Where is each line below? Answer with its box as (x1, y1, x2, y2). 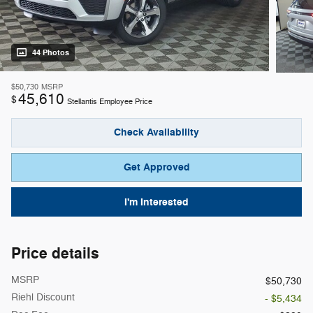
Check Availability (114, 126, 199, 140)
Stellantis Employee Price (67, 97, 152, 107)
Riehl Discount (11, 291, 75, 303)
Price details (11, 243, 99, 263)
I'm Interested (124, 195, 189, 209)
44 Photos (32, 48, 69, 58)
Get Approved (123, 161, 190, 175)
